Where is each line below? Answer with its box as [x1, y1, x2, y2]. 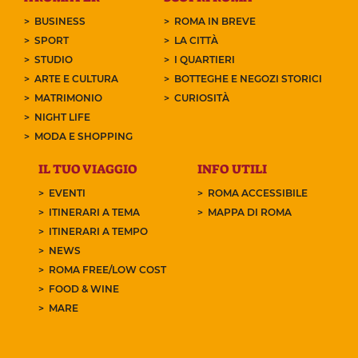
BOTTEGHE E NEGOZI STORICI [174, 72, 323, 85]
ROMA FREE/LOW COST [48, 263, 166, 276]
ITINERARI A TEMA [48, 205, 140, 218]
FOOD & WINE [48, 282, 119, 295]
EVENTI [48, 186, 86, 199]
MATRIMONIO [34, 91, 102, 104]
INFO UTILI [197, 160, 268, 177]
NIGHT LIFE [34, 110, 90, 123]
